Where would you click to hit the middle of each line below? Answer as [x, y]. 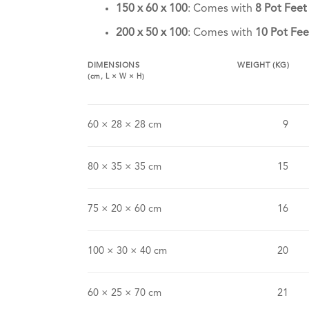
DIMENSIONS [114, 66]
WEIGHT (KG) [263, 66]
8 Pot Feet [281, 9]
